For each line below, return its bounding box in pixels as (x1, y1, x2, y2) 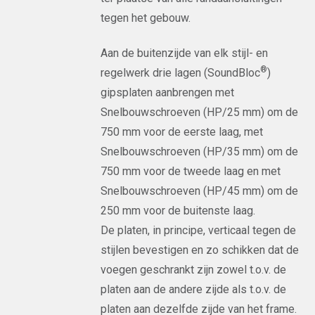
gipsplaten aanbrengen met (101, 86, 235, 99)
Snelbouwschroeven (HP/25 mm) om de (101, 105, 299, 119)
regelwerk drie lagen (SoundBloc (101, 66, 261, 79)
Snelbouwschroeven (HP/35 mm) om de (101, 145, 299, 158)
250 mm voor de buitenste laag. (101, 204, 256, 217)
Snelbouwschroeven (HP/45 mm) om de (101, 184, 299, 198)
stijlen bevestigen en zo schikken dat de (101, 243, 300, 257)
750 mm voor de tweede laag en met (101, 165, 281, 178)
